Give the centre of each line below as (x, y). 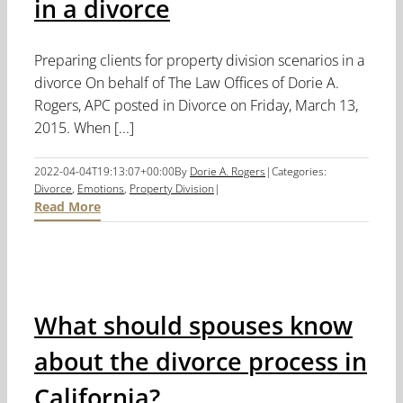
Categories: (299, 172)
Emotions (101, 189)
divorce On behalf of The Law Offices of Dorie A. (187, 83)
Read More (67, 207)
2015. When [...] (84, 128)
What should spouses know (193, 326)
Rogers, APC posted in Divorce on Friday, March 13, (196, 106)
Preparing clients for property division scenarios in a (199, 61)
